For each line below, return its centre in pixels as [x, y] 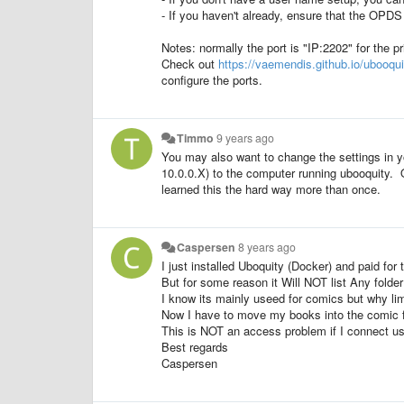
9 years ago [246, 138]
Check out [190, 63]
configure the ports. [212, 79]
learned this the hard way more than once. [271, 188]
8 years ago [267, 247]
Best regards [195, 346]
